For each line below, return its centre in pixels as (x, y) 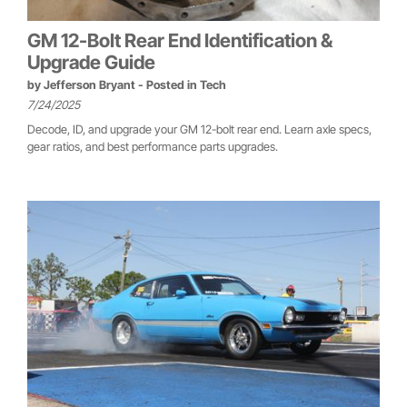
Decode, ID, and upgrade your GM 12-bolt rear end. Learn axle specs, (199, 130)
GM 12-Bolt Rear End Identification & (180, 41)
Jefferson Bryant (89, 85)
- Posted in (169, 85)
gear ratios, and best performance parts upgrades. (153, 147)
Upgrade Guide (91, 63)
